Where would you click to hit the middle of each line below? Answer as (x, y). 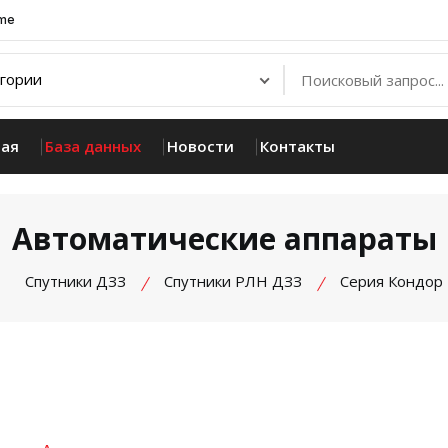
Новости (200, 146)
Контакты (297, 146)
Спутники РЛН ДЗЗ (233, 281)
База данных (93, 146)
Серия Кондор (391, 281)
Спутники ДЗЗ (75, 281)
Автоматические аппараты (224, 238)
